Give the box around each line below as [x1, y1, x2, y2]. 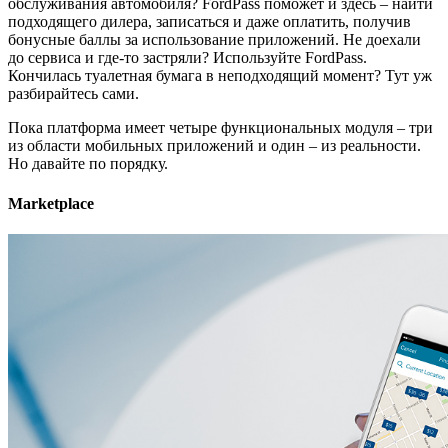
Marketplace [8, 194, 94, 212]
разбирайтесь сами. [8, 85, 139, 103]
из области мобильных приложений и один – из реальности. [8, 137, 421, 155]
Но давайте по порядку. [8, 155, 168, 173]
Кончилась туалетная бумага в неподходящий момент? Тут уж [8, 67, 432, 85]
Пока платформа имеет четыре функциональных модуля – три [8, 119, 433, 137]
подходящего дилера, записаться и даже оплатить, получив [8, 13, 411, 31]
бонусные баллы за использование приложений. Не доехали [8, 31, 421, 49]
